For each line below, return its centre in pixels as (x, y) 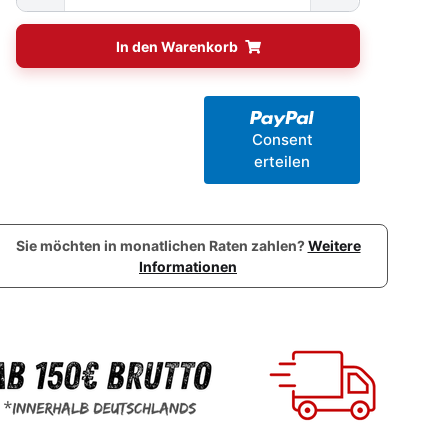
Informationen (188, 266)
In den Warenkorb (178, 46)
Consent (282, 139)
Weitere (334, 245)
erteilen (282, 161)
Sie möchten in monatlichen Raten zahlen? (161, 245)
